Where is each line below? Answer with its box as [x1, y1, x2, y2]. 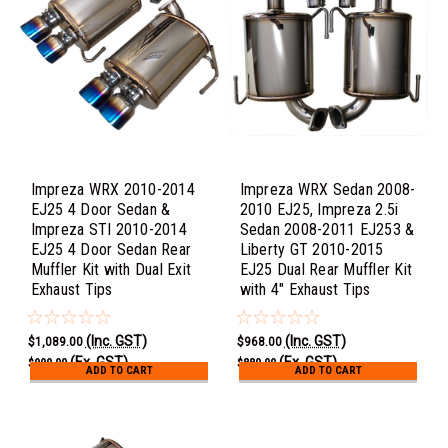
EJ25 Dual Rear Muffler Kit [239, 259, 413, 279]
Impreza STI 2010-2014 [30, 219, 187, 239]
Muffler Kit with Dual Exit [30, 259, 192, 279]
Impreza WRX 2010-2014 [30, 179, 195, 199]
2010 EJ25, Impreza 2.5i [239, 199, 399, 219]
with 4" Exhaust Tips [239, 279, 371, 299]
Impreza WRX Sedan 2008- [239, 179, 416, 199]
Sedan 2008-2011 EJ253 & [239, 219, 415, 239]
